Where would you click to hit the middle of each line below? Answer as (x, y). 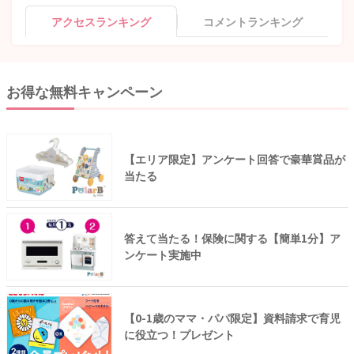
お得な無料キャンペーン (84, 90)
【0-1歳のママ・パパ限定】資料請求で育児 (232, 318)
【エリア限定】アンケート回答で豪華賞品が (234, 158)
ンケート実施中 (162, 255)
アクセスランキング (101, 22)
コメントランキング (253, 22)
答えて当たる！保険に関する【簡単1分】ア (232, 238)
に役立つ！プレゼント (179, 335)
